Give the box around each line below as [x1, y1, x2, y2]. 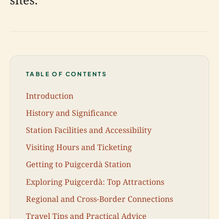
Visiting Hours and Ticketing [26, 142, 132, 153]
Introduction [26, 90, 73, 101]
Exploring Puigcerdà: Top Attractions [26, 176, 164, 187]
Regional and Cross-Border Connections [26, 193, 173, 204]
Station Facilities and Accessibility [26, 124, 152, 135]
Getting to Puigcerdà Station [26, 159, 131, 170]
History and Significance [26, 107, 117, 118]
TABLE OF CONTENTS [26, 70, 108, 78]
